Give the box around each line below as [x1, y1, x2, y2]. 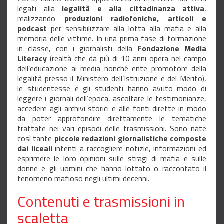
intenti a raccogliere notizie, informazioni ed [55, 142, 207, 155]
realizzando [17, 12, 64, 25]
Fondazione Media [137, 42, 206, 55]
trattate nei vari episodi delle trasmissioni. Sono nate [17, 122, 206, 135]
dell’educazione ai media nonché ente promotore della [17, 62, 206, 75]
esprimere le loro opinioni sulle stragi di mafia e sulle [17, 152, 206, 165]
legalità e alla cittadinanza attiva [62, 2, 204, 15]
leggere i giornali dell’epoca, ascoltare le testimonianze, [17, 92, 206, 105]
